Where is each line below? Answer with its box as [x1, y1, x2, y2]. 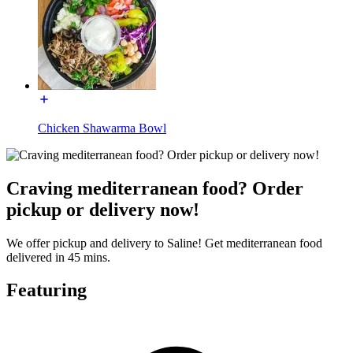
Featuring [6, 280, 87, 301]
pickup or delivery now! [6, 199, 199, 220]
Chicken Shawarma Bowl [38, 121, 166, 135]
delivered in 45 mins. [6, 250, 110, 264]
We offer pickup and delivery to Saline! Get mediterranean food [6, 236, 322, 250]
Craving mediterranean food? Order [6, 177, 303, 199]
